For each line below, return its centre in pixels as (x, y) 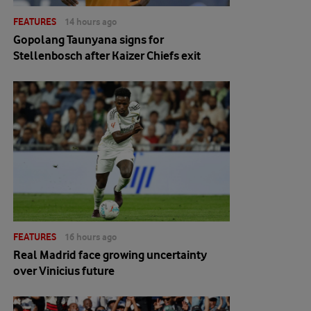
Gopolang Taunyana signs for (89, 40)
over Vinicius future (64, 271)
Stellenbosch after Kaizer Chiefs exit (107, 56)
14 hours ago (91, 22)
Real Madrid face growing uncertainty (110, 255)
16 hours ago (91, 237)
